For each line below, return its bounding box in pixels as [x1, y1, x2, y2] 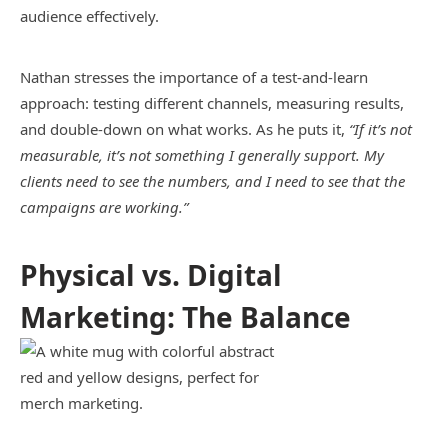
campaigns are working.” [20, 196, 188, 217]
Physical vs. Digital [20, 256, 282, 294]
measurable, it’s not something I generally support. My [20, 144, 384, 165]
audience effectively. [20, 6, 159, 26]
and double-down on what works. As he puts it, [20, 118, 349, 139]
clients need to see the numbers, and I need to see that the [20, 170, 405, 191]
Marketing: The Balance [20, 298, 351, 336]
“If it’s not [349, 118, 412, 139]
